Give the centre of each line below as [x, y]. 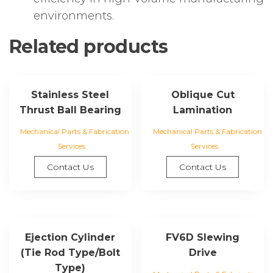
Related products [89, 47]
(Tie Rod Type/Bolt [70, 253]
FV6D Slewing [203, 237]
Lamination [203, 110]
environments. [74, 16]
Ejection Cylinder [70, 237]
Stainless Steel [70, 95]
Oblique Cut [203, 95]
